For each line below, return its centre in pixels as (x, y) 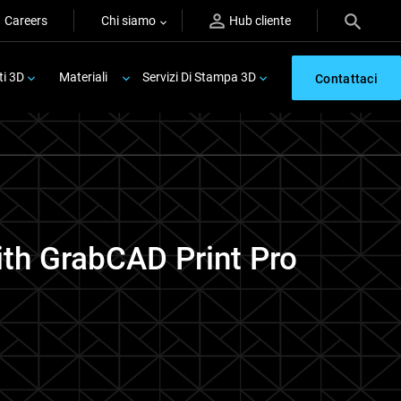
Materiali (84, 77)
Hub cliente (260, 21)
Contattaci (346, 78)
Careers (26, 21)
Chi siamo (128, 21)
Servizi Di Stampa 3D (200, 77)
